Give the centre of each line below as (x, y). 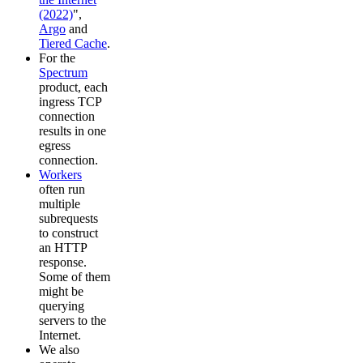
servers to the (73, 321)
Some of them (75, 277)
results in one (73, 131)
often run (62, 190)
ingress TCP (70, 102)
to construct (68, 233)
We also (59, 350)
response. (63, 263)
